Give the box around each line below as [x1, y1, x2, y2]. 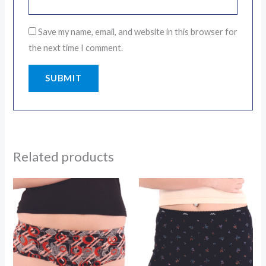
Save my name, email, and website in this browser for [37, 26, 237, 37]
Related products [13, 148, 115, 165]
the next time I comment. [28, 42, 123, 53]
